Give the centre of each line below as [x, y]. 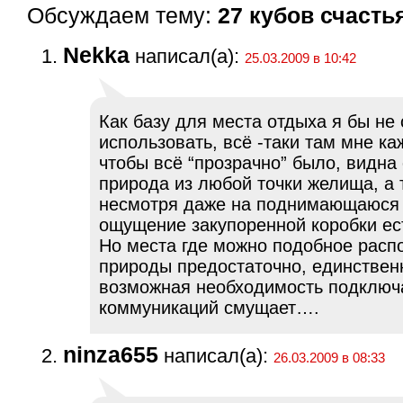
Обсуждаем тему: [122, 15]
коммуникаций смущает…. [209, 307]
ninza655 [111, 355]
